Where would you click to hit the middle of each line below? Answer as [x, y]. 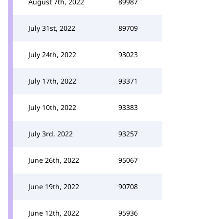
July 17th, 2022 [52, 81]
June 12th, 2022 [54, 213]
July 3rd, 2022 [51, 134]
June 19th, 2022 [54, 186]
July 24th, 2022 [52, 55]
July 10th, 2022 [52, 107]
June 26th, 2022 [54, 160]
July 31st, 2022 [52, 28]
